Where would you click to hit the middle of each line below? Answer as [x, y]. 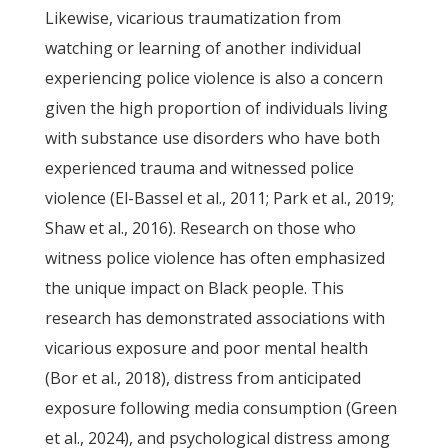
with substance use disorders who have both [212, 138]
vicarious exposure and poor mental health [206, 348]
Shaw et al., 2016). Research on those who [200, 228]
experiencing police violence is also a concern [213, 78]
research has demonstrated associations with [214, 318]
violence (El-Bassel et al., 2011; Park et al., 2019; [219, 198]
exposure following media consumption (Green [220, 408]
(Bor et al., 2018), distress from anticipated [202, 378]
